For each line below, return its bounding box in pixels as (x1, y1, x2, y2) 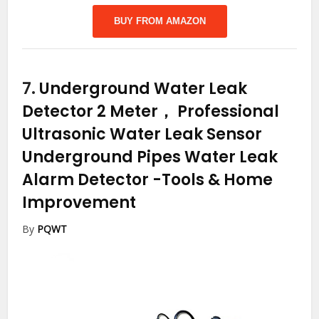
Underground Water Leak (39, 78, 248, 100)
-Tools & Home (152, 169, 273, 192)
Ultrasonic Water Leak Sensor (22, 123, 263, 146)
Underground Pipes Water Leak (22, 146, 278, 169)
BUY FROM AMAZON (113, 16, 206, 27)
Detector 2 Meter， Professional (22, 100, 280, 123)
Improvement (22, 192, 137, 214)
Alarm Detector (22, 169, 153, 192)
